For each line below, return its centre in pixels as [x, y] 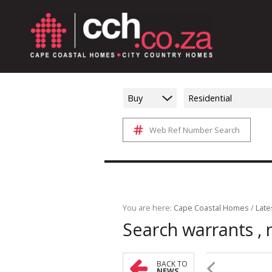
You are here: [148, 208]
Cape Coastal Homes [211, 208]
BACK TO [172, 264]
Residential [210, 98]
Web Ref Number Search [195, 130]
